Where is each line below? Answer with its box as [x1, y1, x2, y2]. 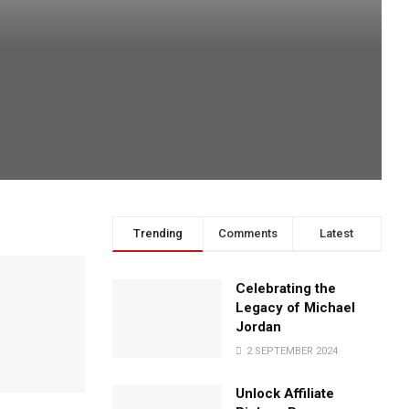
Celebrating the [236, 280, 337, 297]
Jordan [236, 319, 282, 335]
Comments [217, 226, 278, 240]
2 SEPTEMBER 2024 [244, 345, 339, 357]
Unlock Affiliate [236, 385, 335, 402]
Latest [320, 226, 354, 240]
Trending [132, 226, 183, 240]
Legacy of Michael [236, 299, 356, 316]
